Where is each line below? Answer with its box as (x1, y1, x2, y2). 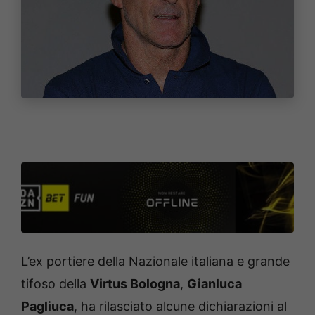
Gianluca (187, 276, 242, 292)
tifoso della (21, 276, 90, 292)
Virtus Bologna (90, 276, 180, 292)
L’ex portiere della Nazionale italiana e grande (21, 254, 290, 269)
